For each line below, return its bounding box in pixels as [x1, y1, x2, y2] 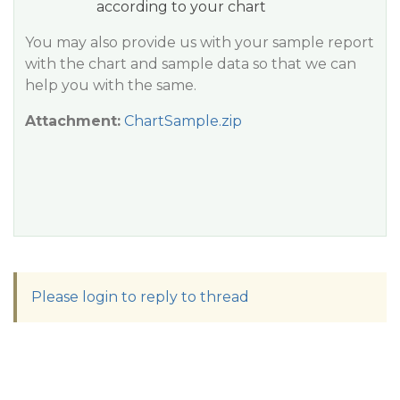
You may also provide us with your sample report [25, 34, 374, 51]
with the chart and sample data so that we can [25, 55, 356, 72]
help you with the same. [25, 77, 196, 94]
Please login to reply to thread [31, 288, 249, 305]
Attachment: [25, 112, 121, 129]
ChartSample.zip [124, 112, 242, 129]
